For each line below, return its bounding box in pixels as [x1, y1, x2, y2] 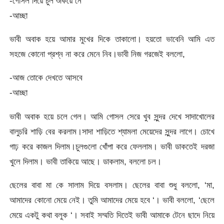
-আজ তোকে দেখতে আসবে [9, 72, 83, 83]
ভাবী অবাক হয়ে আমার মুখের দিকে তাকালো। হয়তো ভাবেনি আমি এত [9, 34, 214, 44]
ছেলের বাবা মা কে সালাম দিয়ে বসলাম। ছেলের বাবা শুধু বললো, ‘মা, [9, 180, 214, 190]
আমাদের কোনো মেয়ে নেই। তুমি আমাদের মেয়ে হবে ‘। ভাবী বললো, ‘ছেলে [9, 195, 214, 205]
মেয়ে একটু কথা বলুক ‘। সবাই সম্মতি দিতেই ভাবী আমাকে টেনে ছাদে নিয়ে [9, 210, 214, 220]
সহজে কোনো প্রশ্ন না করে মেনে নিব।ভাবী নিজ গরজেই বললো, [9, 49, 185, 59]
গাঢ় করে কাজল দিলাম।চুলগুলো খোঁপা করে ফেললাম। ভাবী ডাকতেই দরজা [9, 141, 214, 151]
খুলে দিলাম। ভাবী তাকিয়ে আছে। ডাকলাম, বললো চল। [9, 156, 162, 166]
